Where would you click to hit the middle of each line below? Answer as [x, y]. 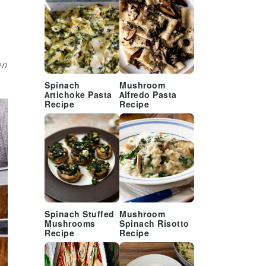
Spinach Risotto [154, 224]
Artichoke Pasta [78, 95]
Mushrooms [70, 224]
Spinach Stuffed [80, 215]
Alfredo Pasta [148, 95]
